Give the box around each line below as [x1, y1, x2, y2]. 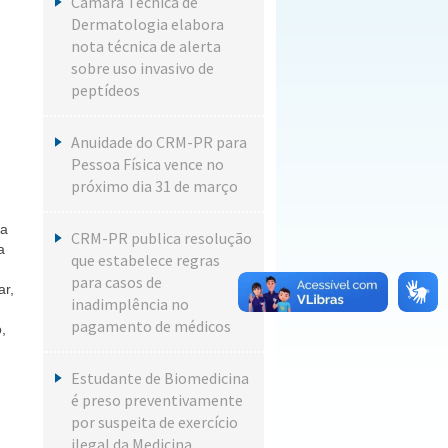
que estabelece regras [70, 250, 220, 270]
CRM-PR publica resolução [70, 228, 252, 248]
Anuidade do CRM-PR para [70, 132, 247, 152]
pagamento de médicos [70, 316, 231, 336]
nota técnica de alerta [70, 36, 221, 56]
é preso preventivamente [70, 390, 243, 410]
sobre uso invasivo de [70, 58, 214, 78]
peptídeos [70, 80, 140, 100]
